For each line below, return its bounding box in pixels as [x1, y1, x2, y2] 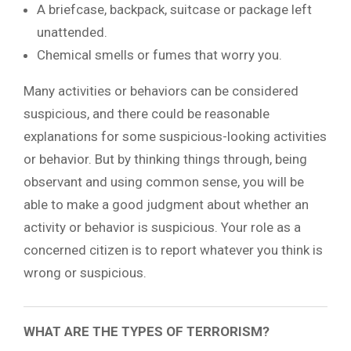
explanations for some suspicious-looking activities [24, 128, 327, 144]
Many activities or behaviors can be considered [24, 82, 299, 99]
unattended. [37, 24, 107, 40]
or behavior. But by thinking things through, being [24, 150, 307, 167]
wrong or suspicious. [24, 264, 147, 280]
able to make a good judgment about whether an [24, 196, 309, 212]
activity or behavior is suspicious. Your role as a [24, 219, 301, 235]
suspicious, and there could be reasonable [24, 105, 270, 121]
